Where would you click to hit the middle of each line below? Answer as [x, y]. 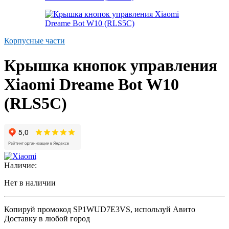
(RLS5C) [36, 104]
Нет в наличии [30, 182]
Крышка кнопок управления [111, 66]
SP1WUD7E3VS [102, 209]
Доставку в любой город [47, 218]
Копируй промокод [39, 209]
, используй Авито [163, 209]
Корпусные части [35, 41]
